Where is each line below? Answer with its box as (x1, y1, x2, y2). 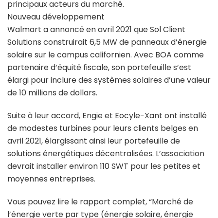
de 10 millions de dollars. (7, 87, 97, 98)
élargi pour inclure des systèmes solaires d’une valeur (7, 74, 211, 86)
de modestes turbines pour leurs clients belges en (7, 123, 198, 134)
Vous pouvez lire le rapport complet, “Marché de (7, 196, 193, 207)
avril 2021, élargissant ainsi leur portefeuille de (7, 135, 180, 146)
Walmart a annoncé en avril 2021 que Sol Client (7, 24, 185, 35)
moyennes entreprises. (7, 173, 95, 184)
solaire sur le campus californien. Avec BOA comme (7, 49, 204, 60)
